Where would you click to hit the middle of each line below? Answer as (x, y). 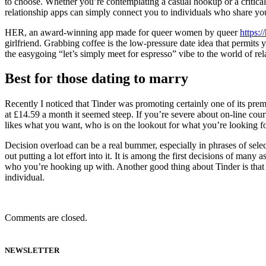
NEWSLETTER (32, 251)
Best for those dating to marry (96, 79)
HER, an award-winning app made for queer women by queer (122, 32)
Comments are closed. (46, 218)
